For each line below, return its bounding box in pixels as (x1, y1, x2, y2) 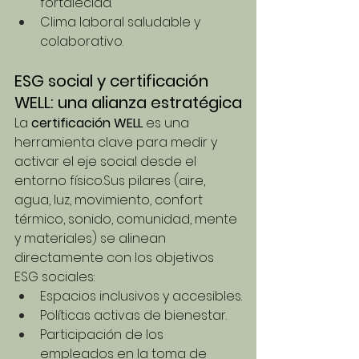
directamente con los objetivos (14, 248, 217, 268)
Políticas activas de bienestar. (40, 306, 227, 325)
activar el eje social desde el (14, 152, 200, 171)
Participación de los (40, 325, 167, 345)
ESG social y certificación (14, 70, 212, 93)
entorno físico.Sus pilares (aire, (14, 171, 208, 191)
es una (143, 114, 192, 133)
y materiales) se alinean (14, 229, 169, 248)
